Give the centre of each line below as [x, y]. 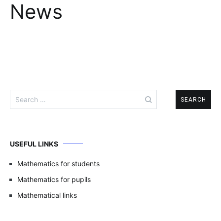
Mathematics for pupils [54, 179]
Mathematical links [47, 195]
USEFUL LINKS [34, 144]
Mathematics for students [58, 164]
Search [22, 94]
